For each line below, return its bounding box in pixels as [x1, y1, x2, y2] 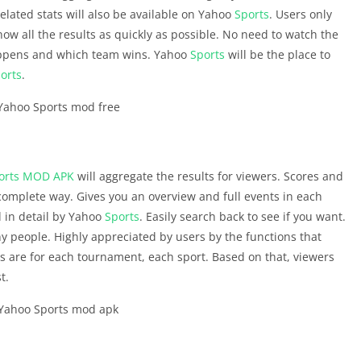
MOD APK [23, 168, 74, 184]
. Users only [269, 6, 332, 22]
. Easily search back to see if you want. [139, 209, 346, 224]
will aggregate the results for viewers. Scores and [74, 168, 343, 184]
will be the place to [225, 47, 330, 62]
